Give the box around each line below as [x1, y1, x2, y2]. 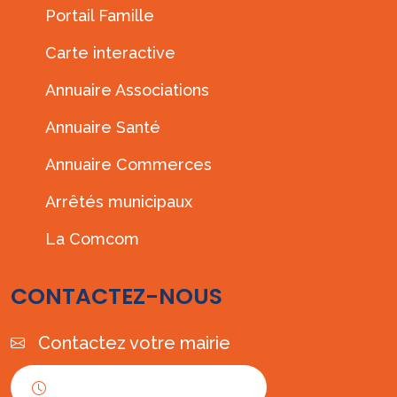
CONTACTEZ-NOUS [11, 280, 222, 312]
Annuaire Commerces [45, 154, 212, 174]
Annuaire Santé [45, 117, 160, 136]
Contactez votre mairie [38, 331, 230, 354]
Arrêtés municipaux [45, 191, 192, 211]
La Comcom [45, 229, 139, 248]
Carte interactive [45, 43, 175, 62]
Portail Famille [45, 5, 154, 25]
